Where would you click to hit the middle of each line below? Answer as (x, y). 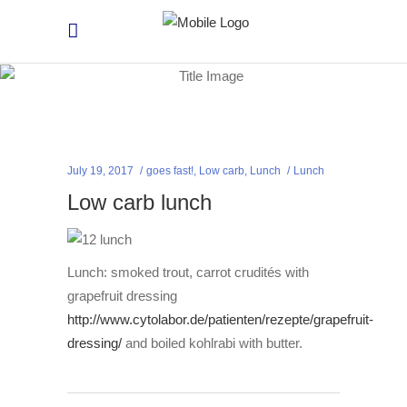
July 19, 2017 (100, 171)
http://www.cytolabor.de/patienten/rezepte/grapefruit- (220, 320)
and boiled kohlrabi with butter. (214, 343)
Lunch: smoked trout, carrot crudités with (188, 273)
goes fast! (170, 171)
